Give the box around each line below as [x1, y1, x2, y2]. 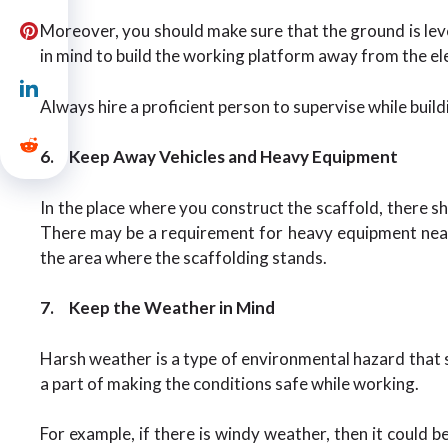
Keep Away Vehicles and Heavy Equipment [69, 146, 398, 167]
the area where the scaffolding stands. [40, 246, 327, 268]
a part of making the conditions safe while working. [40, 372, 425, 394]
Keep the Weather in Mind [69, 297, 275, 318]
